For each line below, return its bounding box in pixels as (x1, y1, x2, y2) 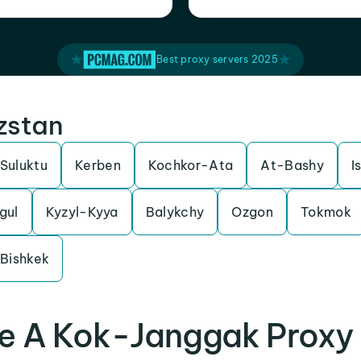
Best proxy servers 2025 (156, 53, 278, 65)
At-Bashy (260, 157, 324, 173)
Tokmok (300, 204, 351, 220)
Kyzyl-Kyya (45, 204, 118, 220)
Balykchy (145, 204, 205, 220)
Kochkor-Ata (147, 157, 234, 173)
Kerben (74, 157, 121, 173)
